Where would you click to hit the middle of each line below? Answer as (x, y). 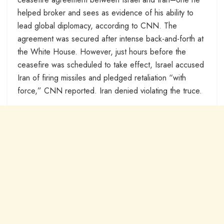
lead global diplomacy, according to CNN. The (97, 26)
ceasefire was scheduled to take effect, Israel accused (111, 65)
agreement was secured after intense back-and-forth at (110, 39)
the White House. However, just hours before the (102, 52)
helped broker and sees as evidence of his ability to (105, 13)
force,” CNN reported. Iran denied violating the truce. (110, 91)
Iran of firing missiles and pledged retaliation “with (102, 78)
